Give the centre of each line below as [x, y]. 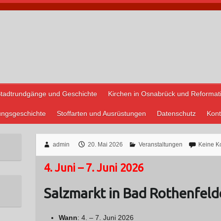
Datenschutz [176, 113]
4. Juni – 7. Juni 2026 [93, 167]
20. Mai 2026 [105, 145]
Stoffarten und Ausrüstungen [101, 113]
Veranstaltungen [160, 145]
